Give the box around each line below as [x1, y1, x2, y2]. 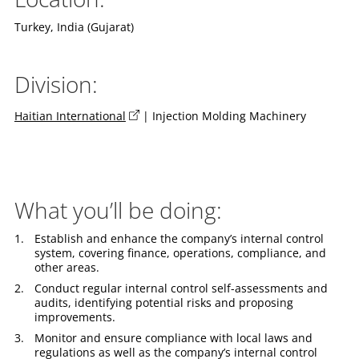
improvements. [34, 309, 115, 325]
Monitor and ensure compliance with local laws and [34, 329, 313, 345]
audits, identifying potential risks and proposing [34, 294, 293, 310]
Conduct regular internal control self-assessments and [34, 280, 328, 296]
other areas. [34, 259, 99, 275]
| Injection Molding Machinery [139, 107, 306, 123]
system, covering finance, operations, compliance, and [34, 244, 326, 260]
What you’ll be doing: [14, 194, 222, 225]
